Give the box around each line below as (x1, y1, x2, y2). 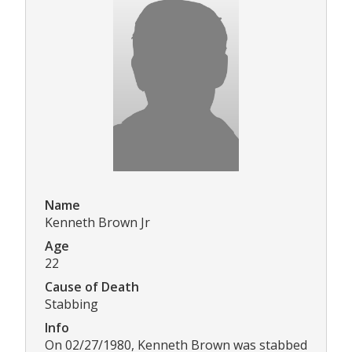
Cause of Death (45, 277, 139, 295)
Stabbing (45, 295, 98, 313)
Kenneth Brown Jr (45, 213, 150, 231)
